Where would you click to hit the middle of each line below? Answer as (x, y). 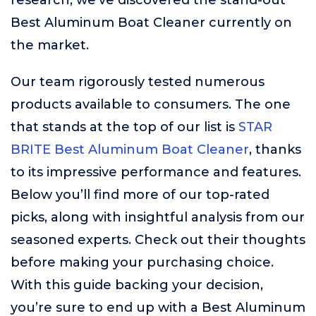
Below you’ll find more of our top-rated (140, 195)
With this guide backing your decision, (137, 285)
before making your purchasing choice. (142, 262)
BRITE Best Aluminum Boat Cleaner (130, 150)
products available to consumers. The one (151, 104)
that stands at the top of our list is (124, 127)
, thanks (275, 150)
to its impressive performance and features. (156, 172)
